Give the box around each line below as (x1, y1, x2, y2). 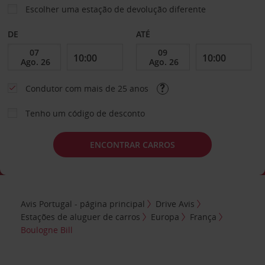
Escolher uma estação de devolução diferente (25, 4, 206, 15)
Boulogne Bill (21, 224, 73, 235)
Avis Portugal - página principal (21, 198, 146, 209)
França (190, 211, 217, 222)
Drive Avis (156, 198, 195, 209)
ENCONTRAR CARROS (90, 138, 175, 150)
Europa (151, 211, 180, 222)
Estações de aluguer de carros (21, 211, 141, 222)
